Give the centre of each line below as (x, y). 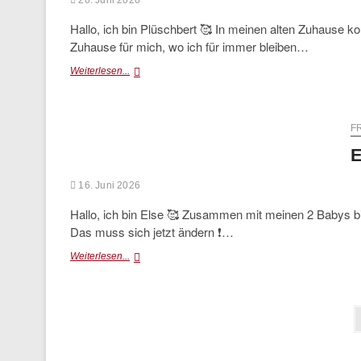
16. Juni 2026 (108, 185)
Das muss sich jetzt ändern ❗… (152, 232)
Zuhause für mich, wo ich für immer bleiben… (189, 46)
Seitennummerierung (173, 318)
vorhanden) (154, 99)
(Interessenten (160, 85)
